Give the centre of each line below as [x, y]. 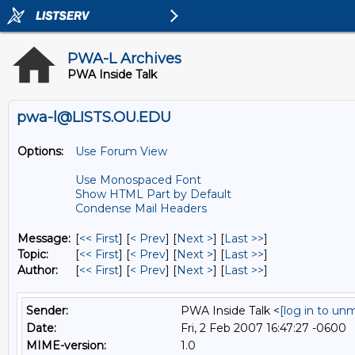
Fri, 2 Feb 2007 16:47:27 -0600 [263, 328]
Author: [38, 270]
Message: [44, 239]
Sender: [47, 311]
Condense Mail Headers [141, 208]
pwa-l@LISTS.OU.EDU [94, 117]
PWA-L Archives [124, 59]
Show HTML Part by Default [153, 194]
